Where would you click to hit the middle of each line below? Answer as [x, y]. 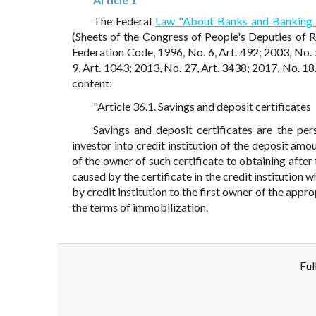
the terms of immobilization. [140, 207]
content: [92, 83]
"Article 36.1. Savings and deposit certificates [202, 107]
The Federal [124, 21]
